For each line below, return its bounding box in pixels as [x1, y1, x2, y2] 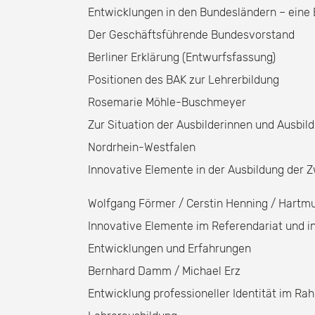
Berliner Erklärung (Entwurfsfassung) [88, 51, 276, 64]
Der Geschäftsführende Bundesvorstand [88, 28, 295, 41]
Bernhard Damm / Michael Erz [88, 264, 240, 278]
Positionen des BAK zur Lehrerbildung [88, 73, 279, 86]
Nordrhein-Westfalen [88, 141, 195, 154]
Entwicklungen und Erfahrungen [88, 242, 251, 255]
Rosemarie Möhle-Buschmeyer [88, 96, 246, 109]
